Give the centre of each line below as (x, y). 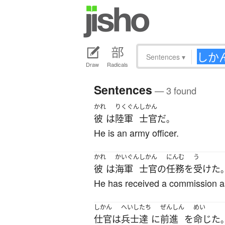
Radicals (118, 65)
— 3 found (174, 91)
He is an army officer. (136, 133)
